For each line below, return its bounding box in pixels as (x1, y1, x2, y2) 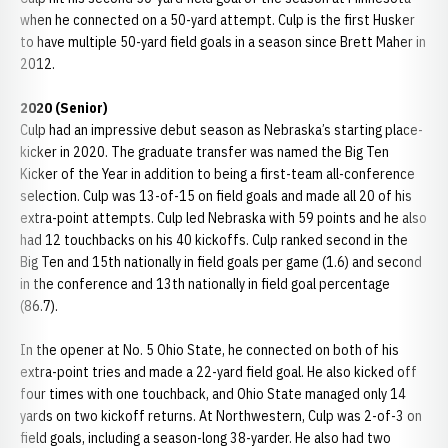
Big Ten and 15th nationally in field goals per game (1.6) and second (20, 253, 422, 271)
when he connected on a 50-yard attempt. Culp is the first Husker (20, 11, 415, 29)
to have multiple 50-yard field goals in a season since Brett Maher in (20, 33, 426, 51)
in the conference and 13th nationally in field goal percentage (20, 275, 390, 293)
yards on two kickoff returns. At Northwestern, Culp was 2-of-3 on (20, 407, 422, 425)
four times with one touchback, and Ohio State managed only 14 (20, 385, 406, 403)
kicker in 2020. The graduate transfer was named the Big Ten (20, 143, 389, 161)
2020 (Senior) (20, 99, 108, 117)
